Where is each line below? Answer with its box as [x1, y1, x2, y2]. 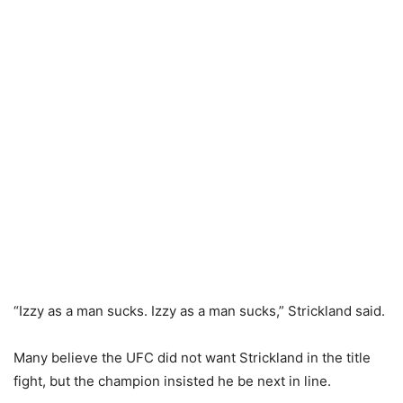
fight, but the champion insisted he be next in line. [13, 372, 331, 390]
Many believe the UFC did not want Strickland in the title [13, 349, 371, 366]
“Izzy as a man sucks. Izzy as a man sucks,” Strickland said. [13, 302, 385, 319]
